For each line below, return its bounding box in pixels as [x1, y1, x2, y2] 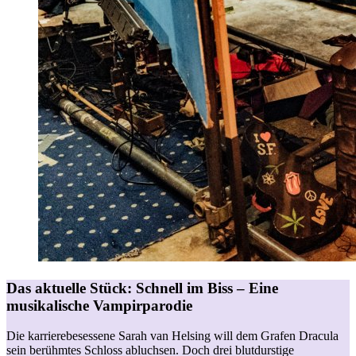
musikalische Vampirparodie [6, 296, 192, 314]
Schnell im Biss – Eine [136, 279, 278, 296]
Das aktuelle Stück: [6, 279, 132, 296]
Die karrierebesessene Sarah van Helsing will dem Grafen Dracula [6, 329, 339, 343]
